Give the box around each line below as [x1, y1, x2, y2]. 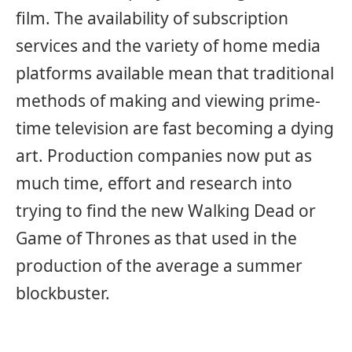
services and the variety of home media [16, 35, 321, 57]
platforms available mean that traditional [16, 62, 334, 85]
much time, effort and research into [16, 172, 292, 195]
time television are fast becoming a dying [16, 117, 334, 140]
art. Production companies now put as [16, 145, 312, 167]
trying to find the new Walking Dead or [16, 200, 316, 222]
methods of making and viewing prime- [16, 90, 321, 112]
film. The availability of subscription [16, 7, 288, 30]
